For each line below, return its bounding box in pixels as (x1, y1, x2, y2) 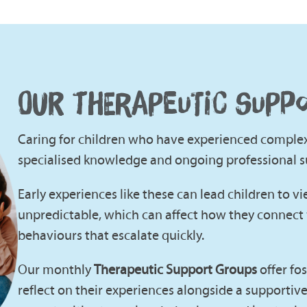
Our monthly (18, 260, 95, 278)
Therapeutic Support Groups (94, 260, 258, 278)
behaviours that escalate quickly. (18, 226, 205, 243)
